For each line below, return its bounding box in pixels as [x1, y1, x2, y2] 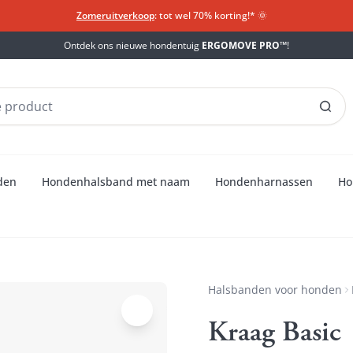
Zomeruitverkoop [76, 9, 154, 22]
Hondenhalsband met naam [42, 173, 190, 189]
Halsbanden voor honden [208, 281, 342, 297]
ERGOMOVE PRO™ [202, 38, 287, 52]
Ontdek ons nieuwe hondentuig [64, 38, 202, 52]
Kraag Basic [208, 319, 340, 348]
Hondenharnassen [215, 173, 313, 189]
